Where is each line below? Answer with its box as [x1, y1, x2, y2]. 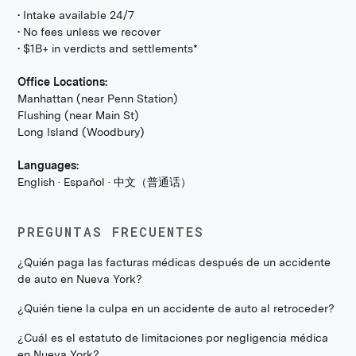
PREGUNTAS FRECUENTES [17, 223, 205, 240]
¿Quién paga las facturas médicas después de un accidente [17, 256, 331, 269]
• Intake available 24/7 [17, 9, 135, 21]
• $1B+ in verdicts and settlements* [17, 42, 199, 55]
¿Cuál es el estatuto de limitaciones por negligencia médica [17, 331, 329, 344]
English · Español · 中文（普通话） [17, 176, 192, 188]
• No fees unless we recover [17, 25, 161, 38]
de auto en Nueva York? [17, 273, 143, 285]
